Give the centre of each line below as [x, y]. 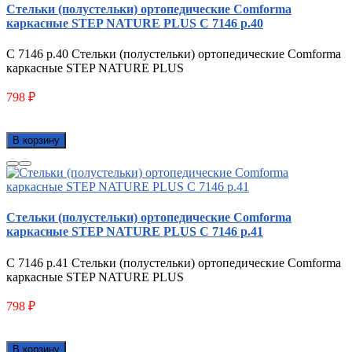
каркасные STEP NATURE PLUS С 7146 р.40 [135, 23]
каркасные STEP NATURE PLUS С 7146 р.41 [135, 232]
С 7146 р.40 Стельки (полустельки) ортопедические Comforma [174, 54]
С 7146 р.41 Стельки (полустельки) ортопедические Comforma [174, 262]
